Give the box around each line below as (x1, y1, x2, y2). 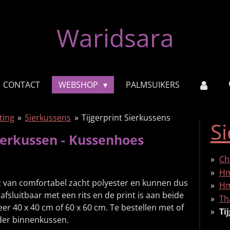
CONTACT (3, 79, 40, 90)
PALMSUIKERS (126, 79, 180, 90)
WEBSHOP (58, 79, 100, 90)
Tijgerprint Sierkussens (82, 112, 171, 123)
